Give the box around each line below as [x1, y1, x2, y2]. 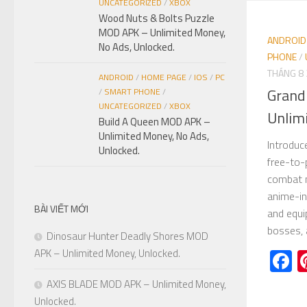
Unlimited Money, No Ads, [99, 127, 209, 144]
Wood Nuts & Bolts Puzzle [99, 10, 214, 26]
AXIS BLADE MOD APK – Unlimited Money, [47, 275, 226, 292]
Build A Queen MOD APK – [99, 113, 210, 130]
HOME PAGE [141, 70, 186, 84]
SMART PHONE [104, 84, 160, 98]
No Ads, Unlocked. [99, 38, 175, 55]
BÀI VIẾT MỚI [34, 201, 88, 216]
